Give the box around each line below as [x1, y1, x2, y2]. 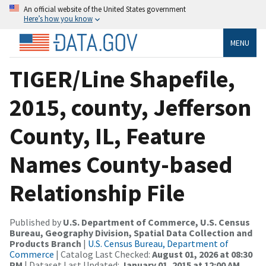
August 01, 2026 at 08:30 [152, 248, 252, 260]
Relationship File [9, 178, 185, 208]
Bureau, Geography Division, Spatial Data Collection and [9, 226, 252, 239]
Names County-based [9, 149, 233, 179]
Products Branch [9, 237, 81, 249]
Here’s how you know [24, 14, 93, 23]
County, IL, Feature [9, 121, 205, 151]
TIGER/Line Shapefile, [9, 64, 235, 94]
